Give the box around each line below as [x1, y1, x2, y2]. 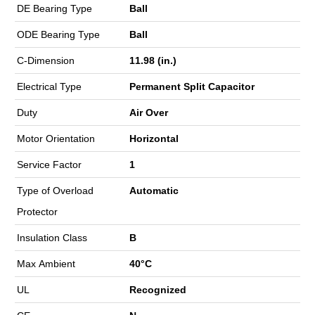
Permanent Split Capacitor [129, 80, 255, 92]
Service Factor [17, 158, 82, 170]
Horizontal [129, 132, 179, 144]
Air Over [129, 106, 168, 118]
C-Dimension [17, 54, 75, 66]
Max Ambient [17, 257, 75, 269]
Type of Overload [17, 184, 94, 196]
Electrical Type [17, 80, 82, 92]
